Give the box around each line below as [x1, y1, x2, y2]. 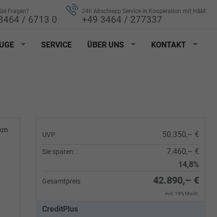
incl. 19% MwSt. [165, 191, 199, 196]
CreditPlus [42, 204, 78, 214]
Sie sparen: [42, 148, 75, 155]
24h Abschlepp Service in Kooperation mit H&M [82, 8, 205, 15]
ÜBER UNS [87, 40, 124, 49]
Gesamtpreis [42, 177, 80, 185]
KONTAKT [151, 40, 186, 49]
